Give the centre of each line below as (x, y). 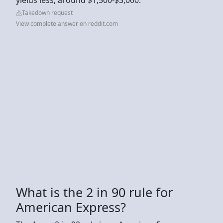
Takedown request (47, 12)
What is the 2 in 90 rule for (94, 192)
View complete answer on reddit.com (67, 23)
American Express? (71, 207)
